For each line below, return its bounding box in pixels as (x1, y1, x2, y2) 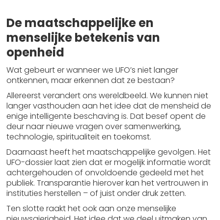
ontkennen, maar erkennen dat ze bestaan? (6, 75, 175, 86)
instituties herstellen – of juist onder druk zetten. (6, 188, 187, 199)
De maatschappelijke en (6, 15, 154, 31)
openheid (6, 44, 65, 60)
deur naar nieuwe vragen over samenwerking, (6, 121, 182, 132)
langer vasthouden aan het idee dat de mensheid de (6, 100, 212, 111)
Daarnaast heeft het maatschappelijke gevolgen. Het (6, 146, 211, 158)
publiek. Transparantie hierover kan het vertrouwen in (6, 177, 209, 189)
